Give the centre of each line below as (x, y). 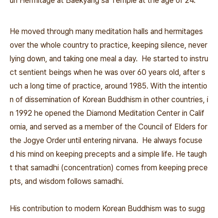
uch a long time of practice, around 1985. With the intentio (109, 86)
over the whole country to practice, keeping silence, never (109, 45)
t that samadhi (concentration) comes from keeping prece (109, 168)
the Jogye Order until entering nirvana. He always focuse (106, 140)
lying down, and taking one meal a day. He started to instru (109, 59)
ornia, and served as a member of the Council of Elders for (109, 127)
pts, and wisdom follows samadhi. (67, 181)
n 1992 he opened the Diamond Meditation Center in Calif (107, 113)
